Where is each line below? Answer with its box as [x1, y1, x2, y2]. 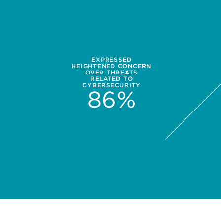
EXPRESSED [91, 55, 132, 63]
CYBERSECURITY [82, 81, 141, 89]
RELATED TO [90, 74, 133, 82]
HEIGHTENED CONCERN [72, 62, 151, 70]
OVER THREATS [85, 68, 138, 76]
